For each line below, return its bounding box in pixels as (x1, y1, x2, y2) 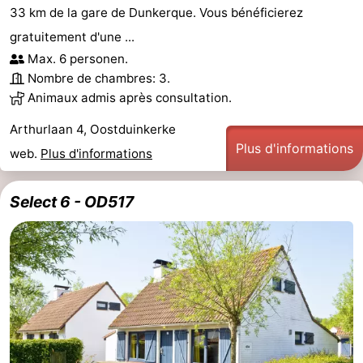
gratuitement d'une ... (10, 28, 135, 45)
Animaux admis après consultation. (28, 89, 232, 105)
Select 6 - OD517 (10, 191, 134, 211)
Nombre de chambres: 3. (28, 70, 170, 86)
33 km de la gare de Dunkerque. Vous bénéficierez (10, 4, 303, 20)
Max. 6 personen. (28, 50, 128, 66)
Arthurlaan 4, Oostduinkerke (10, 121, 176, 137)
